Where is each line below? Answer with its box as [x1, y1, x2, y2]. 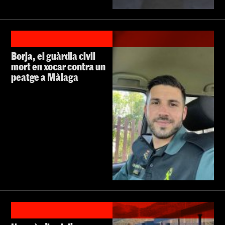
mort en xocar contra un [11, 60, 105, 73]
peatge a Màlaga [11, 71, 78, 83]
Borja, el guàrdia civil [11, 50, 95, 62]
